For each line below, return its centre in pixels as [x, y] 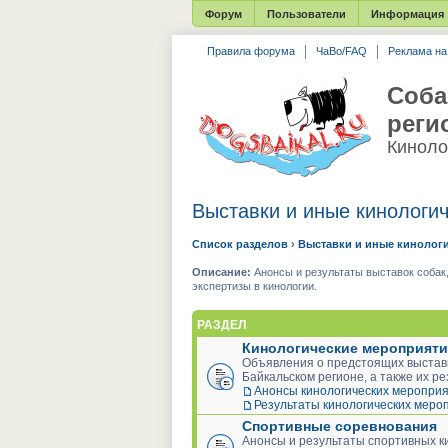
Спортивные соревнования [339, 425]
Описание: [221, 272]
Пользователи [306, 14]
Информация [407, 14]
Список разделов [240, 244]
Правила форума [251, 51]
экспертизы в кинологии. [254, 286]
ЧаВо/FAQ [341, 51]
